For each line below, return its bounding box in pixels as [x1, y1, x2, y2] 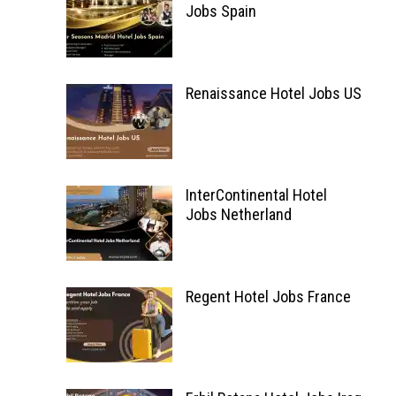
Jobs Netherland [185, 205, 292, 224]
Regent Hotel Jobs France [185, 287, 351, 306]
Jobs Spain [185, 2, 256, 20]
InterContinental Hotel [185, 186, 327, 204]
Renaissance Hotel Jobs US [185, 84, 362, 103]
